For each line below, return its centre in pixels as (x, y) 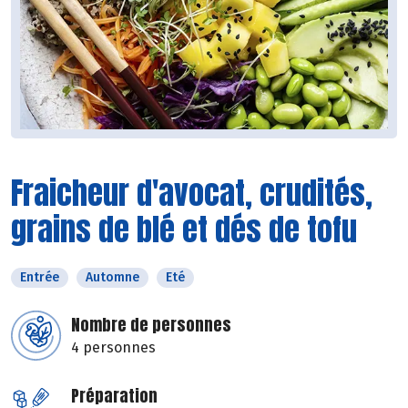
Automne (112, 278)
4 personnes (113, 348)
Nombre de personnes (151, 325)
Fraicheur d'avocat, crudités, (192, 193)
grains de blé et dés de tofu (184, 229)
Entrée (40, 278)
